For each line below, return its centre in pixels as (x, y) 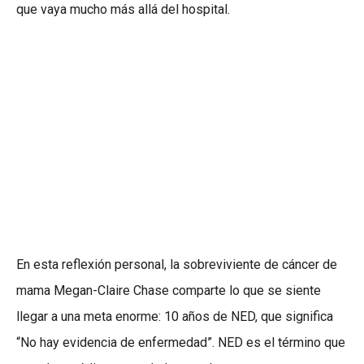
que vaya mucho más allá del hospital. (123, 10)
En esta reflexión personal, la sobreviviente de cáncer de (177, 265)
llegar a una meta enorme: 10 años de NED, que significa (175, 317)
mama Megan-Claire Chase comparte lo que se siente (169, 291)
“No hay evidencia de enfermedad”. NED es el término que (181, 343)
